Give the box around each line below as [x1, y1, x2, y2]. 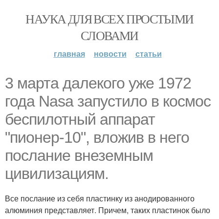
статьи [135, 48, 162, 59]
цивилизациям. [5, 165, 109, 182]
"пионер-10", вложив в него [5, 129, 189, 146]
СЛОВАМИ [81, 27, 138, 44]
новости [93, 48, 127, 59]
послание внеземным [5, 147, 153, 164]
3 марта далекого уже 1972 [5, 74, 191, 92]
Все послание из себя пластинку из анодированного [5, 193, 195, 204]
